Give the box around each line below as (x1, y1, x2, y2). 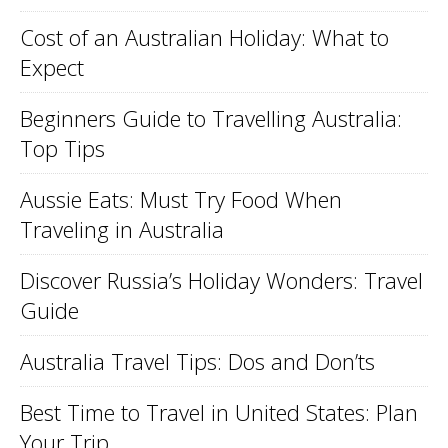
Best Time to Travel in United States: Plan (20, 396, 418, 427)
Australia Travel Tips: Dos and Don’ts (20, 345, 375, 376)
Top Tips (20, 132, 105, 163)
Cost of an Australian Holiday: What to (20, 21, 389, 52)
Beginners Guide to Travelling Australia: (20, 102, 402, 133)
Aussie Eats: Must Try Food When (20, 183, 342, 214)
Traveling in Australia (20, 213, 224, 244)
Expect (20, 51, 84, 82)
